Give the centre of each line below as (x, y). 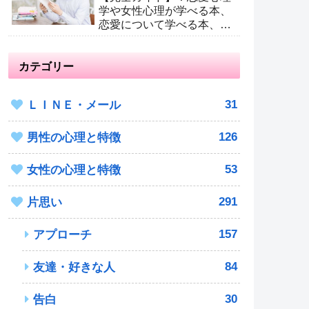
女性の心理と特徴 (74, 170)
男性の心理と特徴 (74, 138)
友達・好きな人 (74, 268)
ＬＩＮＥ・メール (74, 106)
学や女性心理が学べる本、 (165, 10)
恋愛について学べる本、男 (165, 24)
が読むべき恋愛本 (143, 38)
